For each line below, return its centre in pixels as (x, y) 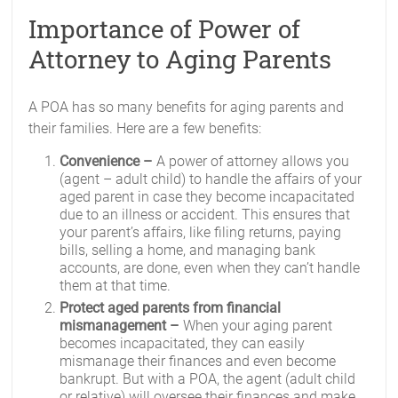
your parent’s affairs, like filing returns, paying (201, 232)
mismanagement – (122, 326)
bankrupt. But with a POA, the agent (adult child (208, 379)
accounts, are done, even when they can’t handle (210, 268)
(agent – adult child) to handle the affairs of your (211, 179)
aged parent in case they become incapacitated (207, 197)
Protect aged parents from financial (171, 308)
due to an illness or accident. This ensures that (205, 215)
